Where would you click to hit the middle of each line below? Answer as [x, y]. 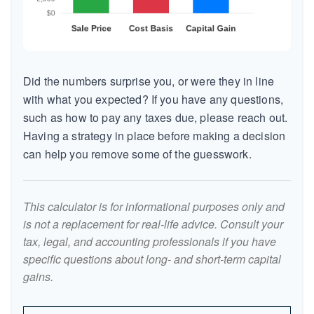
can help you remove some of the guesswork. [137, 154]
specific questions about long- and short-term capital [152, 259]
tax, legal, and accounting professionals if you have [150, 241]
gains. [38, 277]
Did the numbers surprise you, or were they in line [149, 81]
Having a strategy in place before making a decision [155, 136]
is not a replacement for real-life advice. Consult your [153, 224]
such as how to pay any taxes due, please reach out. [156, 117]
